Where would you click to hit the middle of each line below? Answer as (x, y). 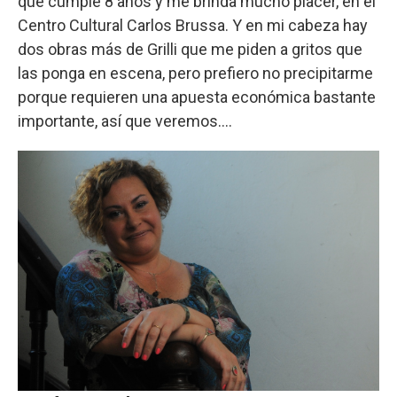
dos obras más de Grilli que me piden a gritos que (190, 49)
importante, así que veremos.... (125, 121)
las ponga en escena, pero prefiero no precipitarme (195, 73)
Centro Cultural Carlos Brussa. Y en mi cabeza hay (193, 25)
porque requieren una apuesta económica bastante (197, 97)
